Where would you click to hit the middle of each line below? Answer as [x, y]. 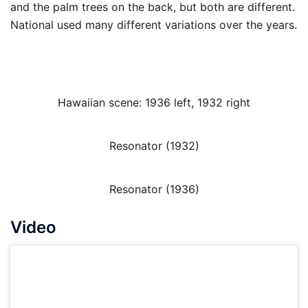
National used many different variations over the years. [154, 25]
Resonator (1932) [154, 146]
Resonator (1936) [154, 189]
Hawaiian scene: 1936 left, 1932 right [154, 103]
